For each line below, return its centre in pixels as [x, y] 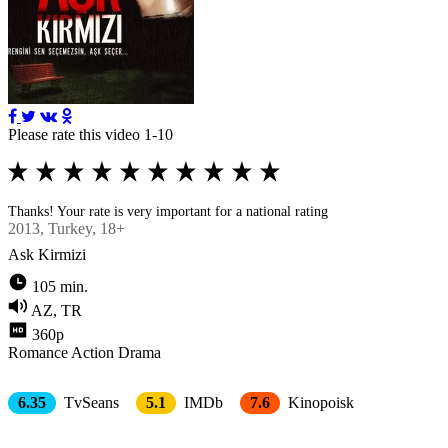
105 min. [60, 286]
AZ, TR [56, 310]
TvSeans [89, 402]
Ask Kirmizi [47, 254]
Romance [38, 352]
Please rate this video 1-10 [90, 134]
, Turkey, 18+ [82, 228]
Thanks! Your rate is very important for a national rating [168, 211]
